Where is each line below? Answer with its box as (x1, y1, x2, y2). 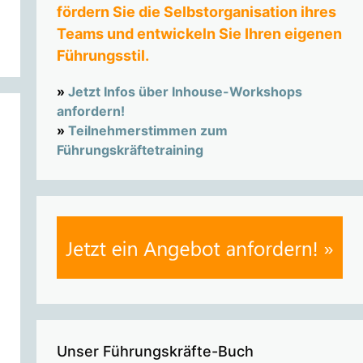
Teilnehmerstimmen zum (67, 122, 228, 139)
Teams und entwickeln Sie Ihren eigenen (56, 25, 342, 42)
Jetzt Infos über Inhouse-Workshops (67, 83, 302, 100)
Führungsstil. (56, 47, 149, 64)
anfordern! (56, 103, 125, 120)
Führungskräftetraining (56, 142, 203, 159)
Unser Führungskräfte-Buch (56, 342, 254, 360)
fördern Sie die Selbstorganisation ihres (56, 3, 336, 20)
